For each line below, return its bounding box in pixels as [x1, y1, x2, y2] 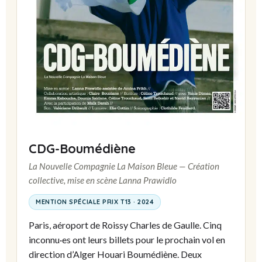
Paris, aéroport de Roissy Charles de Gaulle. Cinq [29, 219, 222, 230]
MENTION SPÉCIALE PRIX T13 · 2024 [36, 197, 154, 206]
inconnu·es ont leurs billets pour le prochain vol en [29, 233, 225, 245]
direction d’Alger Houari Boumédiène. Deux [29, 248, 202, 260]
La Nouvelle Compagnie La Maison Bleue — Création [29, 160, 219, 171]
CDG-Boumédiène [29, 140, 136, 156]
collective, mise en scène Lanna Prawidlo [29, 174, 177, 185]
